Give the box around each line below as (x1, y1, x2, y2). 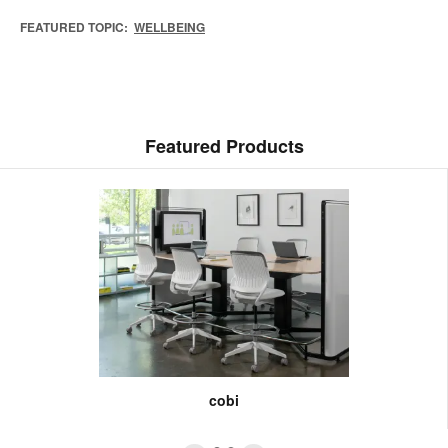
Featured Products (144, 132, 304, 159)
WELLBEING (134, 17, 205, 36)
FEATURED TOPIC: (20, 17, 128, 36)
